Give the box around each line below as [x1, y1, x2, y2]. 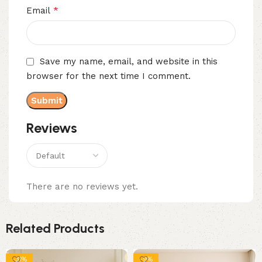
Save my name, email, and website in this [40, 56, 218, 67]
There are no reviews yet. [26, 181, 138, 192]
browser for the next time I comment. [26, 71, 191, 82]
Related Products [6, 220, 105, 237]
